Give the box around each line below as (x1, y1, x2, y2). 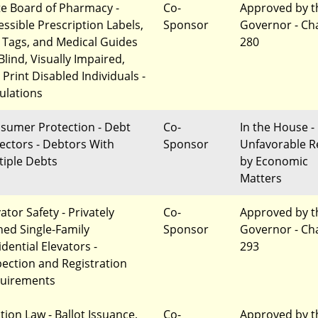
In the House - (240, 119, 314, 135)
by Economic (240, 153, 308, 169)
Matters (240, 170, 282, 186)
